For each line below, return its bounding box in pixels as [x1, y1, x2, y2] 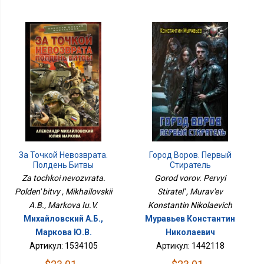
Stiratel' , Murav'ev [157, 187, 223, 197]
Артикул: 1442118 [156, 241, 225, 251]
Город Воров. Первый [148, 150, 232, 160]
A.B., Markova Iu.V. [29, 200, 98, 210]
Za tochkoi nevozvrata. [21, 173, 105, 183]
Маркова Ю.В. [35, 227, 92, 237]
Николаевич [165, 227, 215, 237]
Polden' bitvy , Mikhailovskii [15, 187, 113, 197]
